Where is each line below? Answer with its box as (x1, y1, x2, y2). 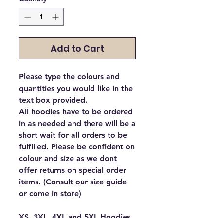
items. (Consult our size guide (19, 177, 127, 186)
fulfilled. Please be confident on (19, 142, 135, 151)
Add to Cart (51, 42, 104, 54)
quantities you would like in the (19, 83, 133, 93)
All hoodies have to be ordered (19, 107, 133, 116)
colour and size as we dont (19, 153, 117, 163)
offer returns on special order (19, 165, 126, 175)
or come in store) (19, 188, 81, 198)
